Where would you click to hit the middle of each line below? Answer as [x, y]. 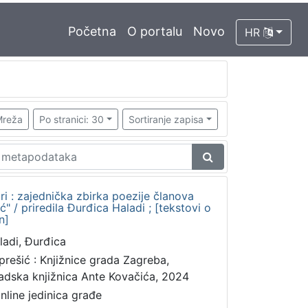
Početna [92, 31]
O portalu [155, 31]
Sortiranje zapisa [166, 119]
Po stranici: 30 [71, 119]
